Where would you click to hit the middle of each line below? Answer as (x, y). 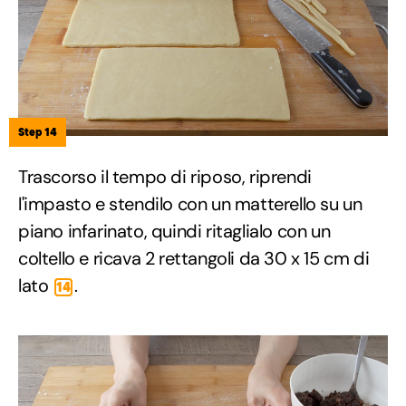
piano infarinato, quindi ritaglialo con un (174, 231)
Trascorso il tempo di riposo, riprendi (165, 176)
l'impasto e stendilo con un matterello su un (190, 203)
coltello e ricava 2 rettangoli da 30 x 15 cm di (194, 258)
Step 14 (38, 131)
